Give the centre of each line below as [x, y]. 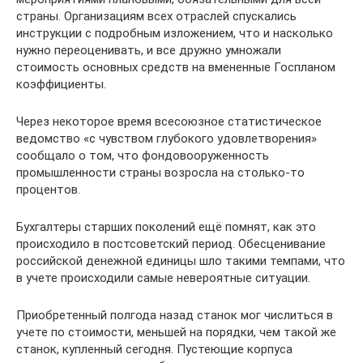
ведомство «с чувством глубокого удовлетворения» [167, 139]
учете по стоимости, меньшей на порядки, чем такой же [176, 332]
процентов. [48, 190]
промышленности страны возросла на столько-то [160, 173]
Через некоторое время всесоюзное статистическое [169, 122]
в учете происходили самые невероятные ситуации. [163, 278]
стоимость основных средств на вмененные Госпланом [176, 67]
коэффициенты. [61, 84]
